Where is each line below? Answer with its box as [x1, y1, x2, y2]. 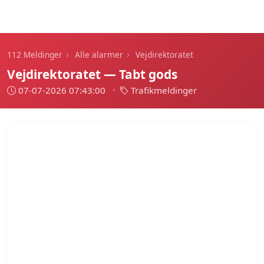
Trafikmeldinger [131, 84, 197, 96]
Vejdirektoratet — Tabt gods [7, 66, 177, 82]
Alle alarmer [75, 49, 123, 60]
